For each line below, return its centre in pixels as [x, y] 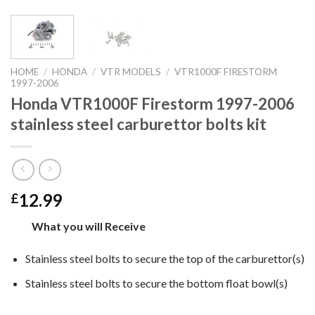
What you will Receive [90, 226]
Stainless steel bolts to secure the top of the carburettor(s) [165, 258]
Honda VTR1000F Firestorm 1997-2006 [153, 103]
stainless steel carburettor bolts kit [139, 124]
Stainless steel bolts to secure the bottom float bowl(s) [156, 283]
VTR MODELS [131, 71]
